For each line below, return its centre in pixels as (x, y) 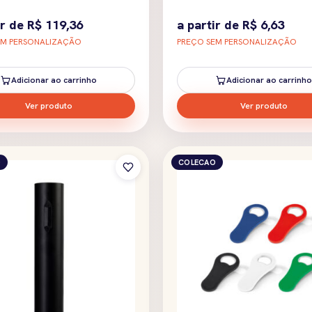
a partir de (210, 24)
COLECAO (197, 162)
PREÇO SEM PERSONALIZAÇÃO (237, 41)
